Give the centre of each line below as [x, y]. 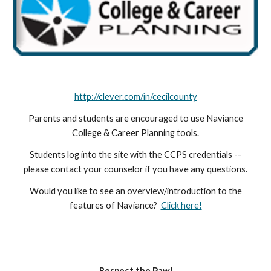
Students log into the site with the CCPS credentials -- [135, 155]
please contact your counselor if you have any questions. [135, 169]
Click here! [181, 205]
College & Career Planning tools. [135, 133]
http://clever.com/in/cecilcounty [135, 96]
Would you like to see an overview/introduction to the [135, 191]
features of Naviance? [115, 205]
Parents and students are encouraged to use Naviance [135, 118]
